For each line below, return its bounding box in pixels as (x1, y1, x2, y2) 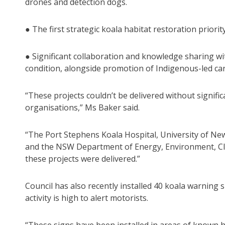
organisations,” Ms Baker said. (25, 102, 140, 114)
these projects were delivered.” (25, 153, 140, 165)
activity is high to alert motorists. (25, 192, 148, 204)
